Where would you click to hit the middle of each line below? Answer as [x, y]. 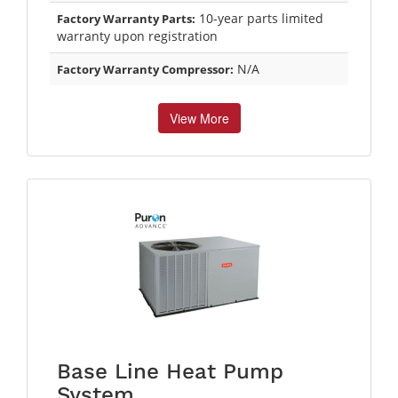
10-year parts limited [259, 18]
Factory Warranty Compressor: [145, 69]
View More [199, 118]
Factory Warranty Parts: [126, 18]
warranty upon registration [137, 36]
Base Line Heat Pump [170, 371]
